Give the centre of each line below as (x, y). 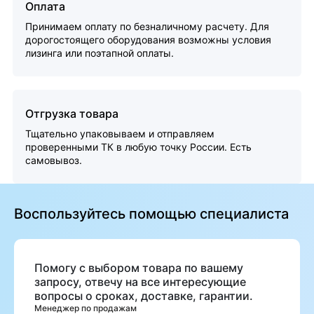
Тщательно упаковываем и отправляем (120, 134)
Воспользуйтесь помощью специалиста (151, 214)
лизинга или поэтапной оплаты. (100, 53)
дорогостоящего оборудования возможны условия (148, 40)
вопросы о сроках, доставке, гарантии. (144, 296)
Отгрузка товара (72, 114)
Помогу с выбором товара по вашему (139, 268)
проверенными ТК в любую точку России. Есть (138, 147)
